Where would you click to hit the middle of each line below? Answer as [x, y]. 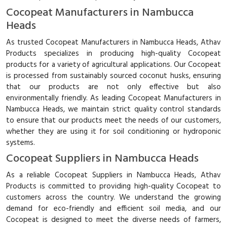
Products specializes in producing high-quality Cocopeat [113, 53]
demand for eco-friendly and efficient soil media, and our [113, 209]
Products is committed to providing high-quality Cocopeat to [113, 186]
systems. [21, 143]
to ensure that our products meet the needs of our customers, [113, 120]
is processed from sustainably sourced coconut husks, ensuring [113, 76]
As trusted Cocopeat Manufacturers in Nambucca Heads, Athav [113, 42]
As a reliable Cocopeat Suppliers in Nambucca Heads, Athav [113, 175]
